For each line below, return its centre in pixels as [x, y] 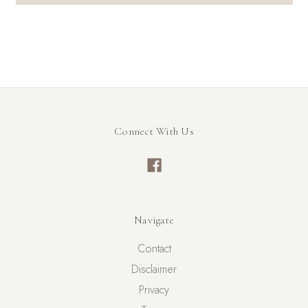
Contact [154, 249]
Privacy [154, 290]
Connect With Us [154, 131]
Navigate [154, 220]
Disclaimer [154, 269]
